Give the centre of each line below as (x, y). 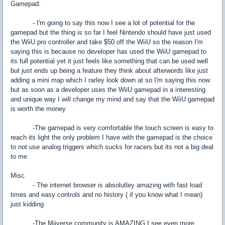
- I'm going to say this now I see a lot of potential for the (103, 23)
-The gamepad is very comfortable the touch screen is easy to (112, 128)
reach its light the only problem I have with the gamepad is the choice (111, 137)
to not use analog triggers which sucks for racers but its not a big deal (112, 147)
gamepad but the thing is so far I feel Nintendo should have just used (111, 32)
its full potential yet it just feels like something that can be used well (109, 61)
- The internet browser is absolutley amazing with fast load (106, 185)
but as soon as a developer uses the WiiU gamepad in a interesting (108, 90)
